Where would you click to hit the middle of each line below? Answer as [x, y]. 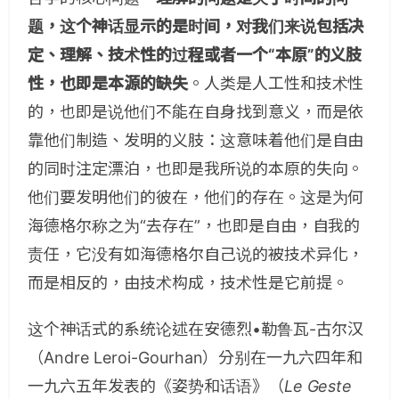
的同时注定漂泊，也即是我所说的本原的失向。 [196, 169]
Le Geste [318, 386]
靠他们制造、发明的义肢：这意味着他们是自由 [196, 140]
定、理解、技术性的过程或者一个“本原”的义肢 [195, 55]
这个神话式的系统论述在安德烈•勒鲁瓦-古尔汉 [196, 329]
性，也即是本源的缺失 [108, 83]
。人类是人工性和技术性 [276, 83]
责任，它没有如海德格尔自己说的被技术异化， [196, 254]
